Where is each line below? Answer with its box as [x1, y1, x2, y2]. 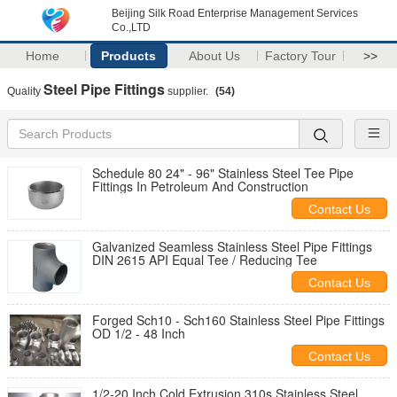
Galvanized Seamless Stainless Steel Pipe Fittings [92, 237, 372, 255]
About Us [189, 49, 241, 63]
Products [101, 49, 157, 63]
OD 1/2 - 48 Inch [92, 324, 185, 342]
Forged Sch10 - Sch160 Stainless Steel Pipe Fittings [92, 311, 385, 329]
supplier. [165, 85, 211, 97]
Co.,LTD [112, 21, 151, 34]
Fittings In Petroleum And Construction [92, 177, 308, 195]
